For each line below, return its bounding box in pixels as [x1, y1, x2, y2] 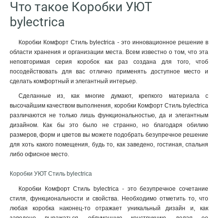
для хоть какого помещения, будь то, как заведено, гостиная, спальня [10, 141, 208, 148]
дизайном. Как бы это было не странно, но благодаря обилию [10, 122, 208, 128]
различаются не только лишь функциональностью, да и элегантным [10, 112, 208, 119]
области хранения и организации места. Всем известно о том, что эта [10, 49, 208, 55]
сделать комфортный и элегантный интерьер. [10, 78, 137, 85]
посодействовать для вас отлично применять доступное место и [10, 68, 208, 75]
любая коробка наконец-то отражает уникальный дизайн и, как [10, 205, 208, 212]
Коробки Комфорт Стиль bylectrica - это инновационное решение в [18, 39, 208, 46]
